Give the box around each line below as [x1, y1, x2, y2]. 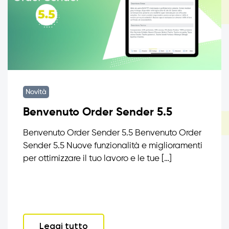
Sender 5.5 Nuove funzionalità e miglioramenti [23, 142, 202, 150]
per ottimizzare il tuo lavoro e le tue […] [23, 154, 172, 163]
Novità [26, 88, 47, 96]
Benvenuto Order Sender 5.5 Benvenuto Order [23, 129, 201, 138]
